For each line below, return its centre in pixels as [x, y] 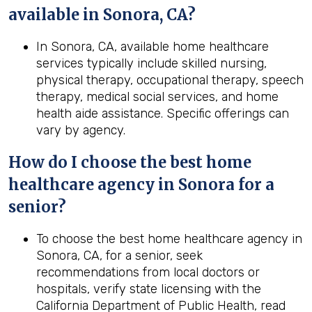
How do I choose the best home [130, 162]
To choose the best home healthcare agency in [169, 239]
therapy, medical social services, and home [157, 97]
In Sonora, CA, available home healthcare [153, 47]
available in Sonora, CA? [102, 15]
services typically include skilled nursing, [151, 63]
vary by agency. [81, 130]
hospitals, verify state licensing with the [149, 289]
